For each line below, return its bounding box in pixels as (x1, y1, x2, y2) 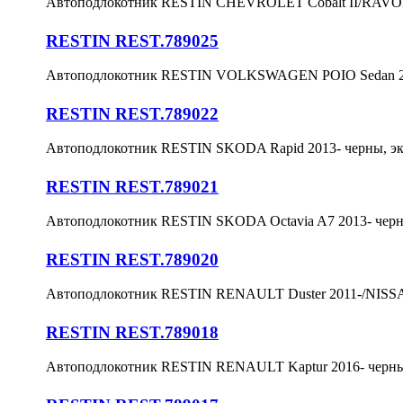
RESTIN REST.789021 (46, 176, 219, 196)
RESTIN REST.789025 (46, 31, 219, 50)
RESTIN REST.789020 (46, 249, 219, 269)
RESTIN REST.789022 (46, 103, 219, 123)
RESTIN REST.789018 (46, 322, 219, 342)
